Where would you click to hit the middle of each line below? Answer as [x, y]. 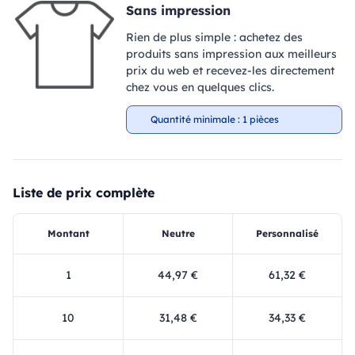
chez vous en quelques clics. [200, 87]
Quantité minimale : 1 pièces [214, 119]
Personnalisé [287, 233]
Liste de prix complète [84, 193]
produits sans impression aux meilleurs [231, 54]
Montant [68, 233]
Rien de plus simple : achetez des [214, 37]
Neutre [178, 233]
